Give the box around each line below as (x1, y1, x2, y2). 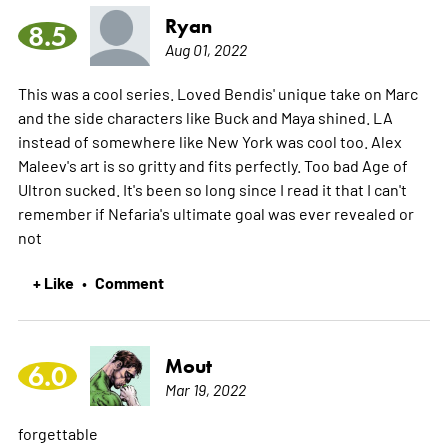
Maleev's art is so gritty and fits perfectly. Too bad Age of (17, 155, 408, 176)
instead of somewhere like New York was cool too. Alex (17, 131, 402, 152)
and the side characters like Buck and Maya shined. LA (17, 107, 393, 128)
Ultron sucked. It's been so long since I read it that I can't (17, 179, 407, 200)
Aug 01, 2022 (164, 39, 247, 60)
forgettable (17, 423, 98, 444)
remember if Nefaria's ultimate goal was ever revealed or (17, 203, 414, 224)
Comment (94, 271, 164, 294)
